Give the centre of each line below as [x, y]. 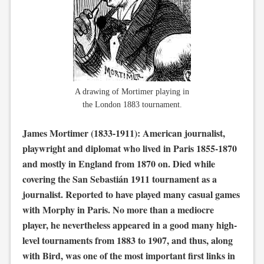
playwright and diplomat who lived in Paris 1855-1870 [129, 148]
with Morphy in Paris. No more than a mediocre [118, 209]
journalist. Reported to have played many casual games [131, 194]
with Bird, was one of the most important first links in [128, 255]
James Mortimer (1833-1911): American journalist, [123, 133]
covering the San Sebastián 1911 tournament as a [119, 179]
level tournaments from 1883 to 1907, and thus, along [127, 240]
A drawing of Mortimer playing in [132, 92]
